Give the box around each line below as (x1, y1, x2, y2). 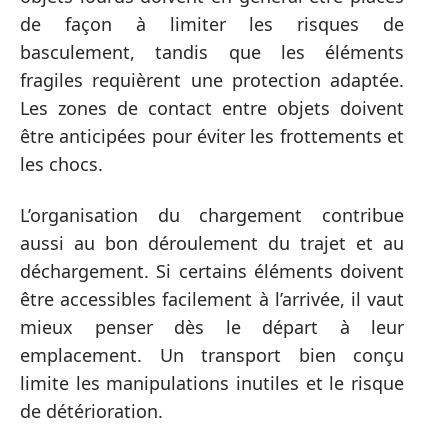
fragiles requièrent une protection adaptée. (20, 68, 404, 92)
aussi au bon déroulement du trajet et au (20, 230, 404, 255)
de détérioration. (20, 398, 163, 423)
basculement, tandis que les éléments (20, 40, 404, 64)
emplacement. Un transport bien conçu (20, 342, 404, 367)
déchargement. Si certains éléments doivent (20, 258, 404, 283)
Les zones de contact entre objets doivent (20, 96, 404, 120)
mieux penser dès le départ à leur (20, 314, 404, 339)
